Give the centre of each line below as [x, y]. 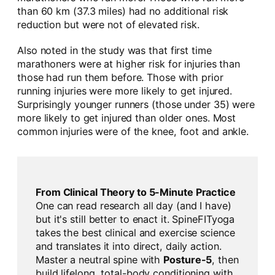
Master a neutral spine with [100, 259]
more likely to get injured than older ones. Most [127, 118]
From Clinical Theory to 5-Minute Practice [136, 192]
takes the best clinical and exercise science [135, 232]
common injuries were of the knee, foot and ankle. [133, 132]
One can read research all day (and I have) [134, 205]
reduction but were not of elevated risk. [108, 25]
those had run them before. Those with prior [120, 78]
